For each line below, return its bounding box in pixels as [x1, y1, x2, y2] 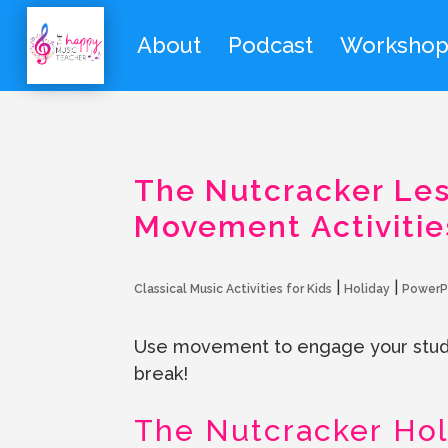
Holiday [344, 282, 391, 297]
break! [134, 362, 189, 384]
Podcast [227, 32, 313, 59]
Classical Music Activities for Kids [134, 282, 333, 297]
